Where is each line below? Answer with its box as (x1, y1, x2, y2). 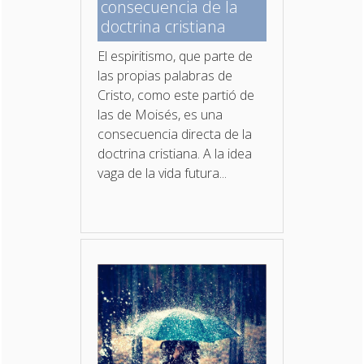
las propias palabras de (97, 66, 232, 84)
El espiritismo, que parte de (97, 46, 253, 65)
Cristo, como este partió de (97, 85, 254, 104)
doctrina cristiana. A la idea (97, 144, 252, 162)
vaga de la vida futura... (97, 163, 227, 182)
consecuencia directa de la (97, 124, 252, 143)
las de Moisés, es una (97, 105, 223, 123)
